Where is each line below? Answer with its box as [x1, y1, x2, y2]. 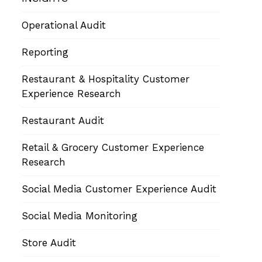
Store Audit [22, 236, 76, 249]
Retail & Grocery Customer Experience [22, 141, 204, 153]
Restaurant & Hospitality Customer [22, 73, 189, 85]
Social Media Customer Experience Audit [22, 182, 216, 195]
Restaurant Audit [22, 114, 104, 126]
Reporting [22, 46, 68, 58]
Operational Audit [22, 19, 106, 31]
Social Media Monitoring [22, 209, 137, 222]
